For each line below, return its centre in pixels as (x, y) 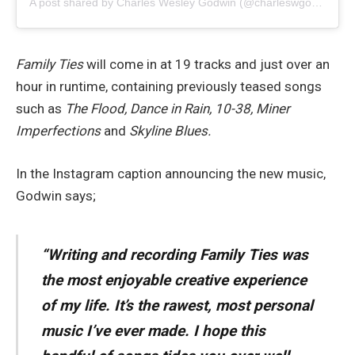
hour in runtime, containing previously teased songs (169, 87)
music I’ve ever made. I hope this (153, 331)
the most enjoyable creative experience (174, 280)
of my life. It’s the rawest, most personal (177, 305)
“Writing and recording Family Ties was (174, 255)
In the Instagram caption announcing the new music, (171, 174)
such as (40, 109)
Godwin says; (56, 196)
